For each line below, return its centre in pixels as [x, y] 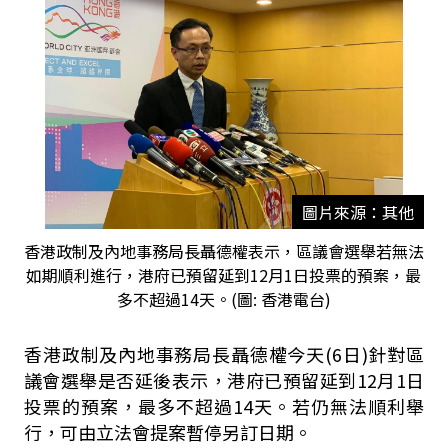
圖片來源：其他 [357, 212]
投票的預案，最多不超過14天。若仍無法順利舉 [224, 406]
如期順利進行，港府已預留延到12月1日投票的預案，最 [224, 275]
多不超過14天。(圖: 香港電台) [223, 299]
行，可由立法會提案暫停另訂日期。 [167, 432]
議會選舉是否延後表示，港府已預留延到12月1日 [224, 380]
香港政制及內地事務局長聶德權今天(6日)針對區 [224, 354]
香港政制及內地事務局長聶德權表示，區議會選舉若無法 [223, 251]
